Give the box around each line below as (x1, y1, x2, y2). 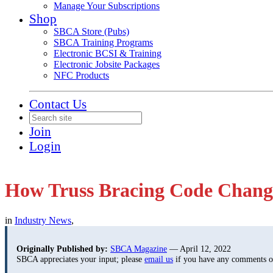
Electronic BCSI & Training (54, 48, 161, 58)
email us (144, 254, 173, 264)
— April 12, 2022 (167, 244, 231, 254)
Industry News (15, 214, 71, 225)
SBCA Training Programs (54, 37, 153, 48)
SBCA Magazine (110, 244, 167, 254)
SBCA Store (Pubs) (54, 26, 129, 37)
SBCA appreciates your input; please (16, 254, 144, 264)
